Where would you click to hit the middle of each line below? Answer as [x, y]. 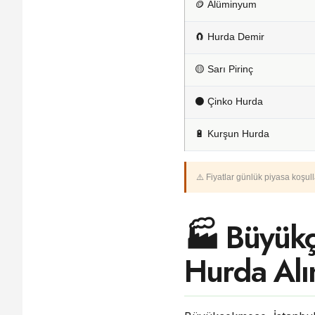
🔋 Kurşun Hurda [232, 134]
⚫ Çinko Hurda [229, 101]
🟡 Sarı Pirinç [224, 69]
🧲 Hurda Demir [230, 37]
